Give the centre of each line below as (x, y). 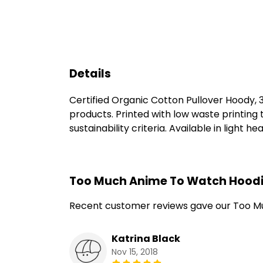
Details (90, 74)
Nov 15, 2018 (135, 252)
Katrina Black (146, 239)
